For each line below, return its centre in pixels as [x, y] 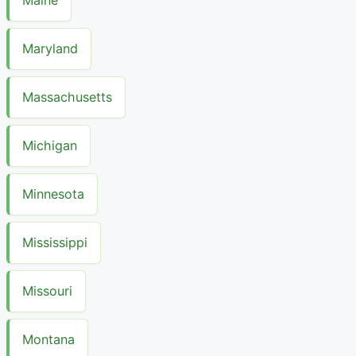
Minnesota [53, 194]
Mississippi [55, 243]
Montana [48, 340]
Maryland [50, 49]
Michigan [50, 146]
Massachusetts [67, 97]
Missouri [47, 291]
